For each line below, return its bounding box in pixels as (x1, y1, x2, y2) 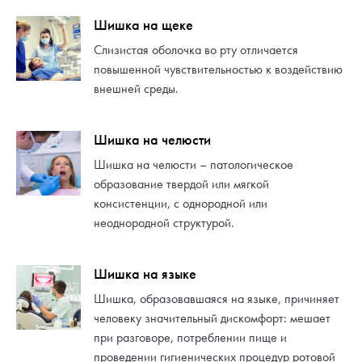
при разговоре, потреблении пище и (94, 329, 287, 347)
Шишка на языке (94, 264, 196, 284)
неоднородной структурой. (94, 214, 234, 232)
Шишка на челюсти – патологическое (94, 156, 293, 174)
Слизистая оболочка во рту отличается (94, 41, 298, 59)
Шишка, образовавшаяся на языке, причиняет (94, 290, 339, 308)
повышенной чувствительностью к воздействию (94, 61, 343, 78)
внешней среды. (94, 80, 179, 98)
